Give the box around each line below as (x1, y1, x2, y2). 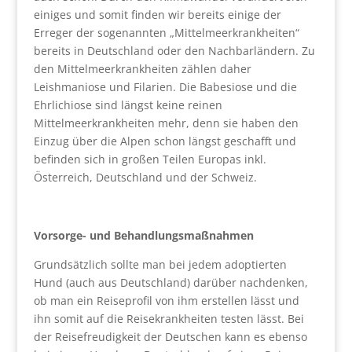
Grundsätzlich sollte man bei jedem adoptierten (33, 257, 287, 272)
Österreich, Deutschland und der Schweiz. (33, 170, 257, 185)
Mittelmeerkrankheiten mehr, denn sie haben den (33, 115, 299, 130)
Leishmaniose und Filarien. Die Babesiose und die (33, 79, 297, 94)
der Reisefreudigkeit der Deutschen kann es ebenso (33, 329, 307, 344)
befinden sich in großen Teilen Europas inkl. (33, 152, 266, 167)
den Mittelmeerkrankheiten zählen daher (33, 61, 251, 76)
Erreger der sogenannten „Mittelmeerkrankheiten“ (33, 25, 299, 40)
